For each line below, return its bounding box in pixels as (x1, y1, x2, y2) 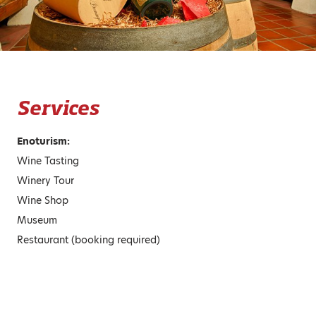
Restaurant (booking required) (17, 233, 160, 247)
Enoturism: (17, 134, 70, 148)
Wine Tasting (17, 154, 79, 168)
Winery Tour (17, 174, 74, 188)
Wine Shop (17, 193, 68, 207)
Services (17, 97, 99, 119)
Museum (17, 213, 57, 227)
